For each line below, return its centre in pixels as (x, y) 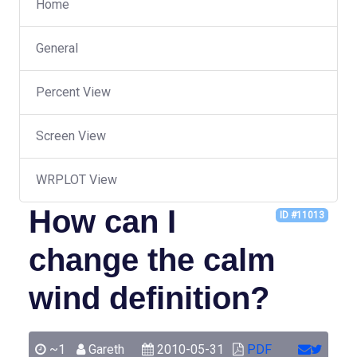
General (57, 48)
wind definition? (149, 298)
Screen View (71, 136)
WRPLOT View (76, 180)
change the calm (152, 260)
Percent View (73, 92)
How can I (102, 222)
